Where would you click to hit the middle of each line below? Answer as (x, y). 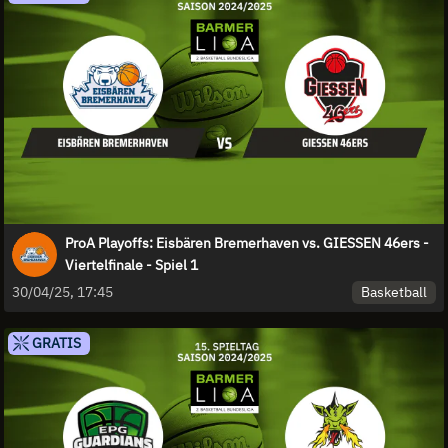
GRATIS (54, 343)
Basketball (394, 292)
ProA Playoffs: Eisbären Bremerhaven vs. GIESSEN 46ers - (247, 243)
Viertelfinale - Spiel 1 (131, 265)
